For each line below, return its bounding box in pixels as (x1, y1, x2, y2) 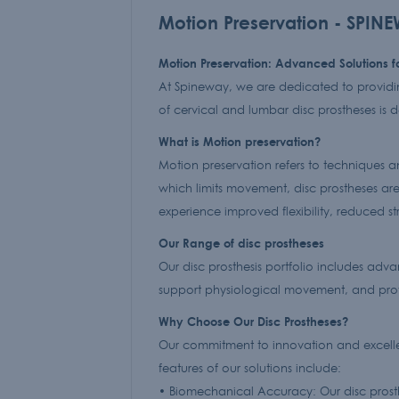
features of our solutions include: (159, 360, 341, 376)
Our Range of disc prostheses (159, 234, 324, 251)
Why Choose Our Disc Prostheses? (159, 313, 348, 330)
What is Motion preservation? (159, 133, 321, 150)
